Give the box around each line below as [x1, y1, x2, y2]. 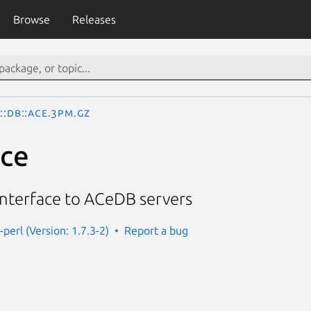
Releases [72, 13, 116, 26]
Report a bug [124, 224, 188, 237]
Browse [12, 13, 50, 26]
